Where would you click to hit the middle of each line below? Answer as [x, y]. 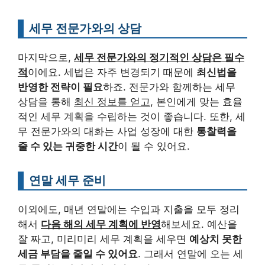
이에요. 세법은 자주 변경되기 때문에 [112, 72]
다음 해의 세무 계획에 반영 [101, 224]
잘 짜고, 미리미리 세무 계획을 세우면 [104, 239]
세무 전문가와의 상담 [85, 28]
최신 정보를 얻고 [112, 101]
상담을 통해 [46, 101]
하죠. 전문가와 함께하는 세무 [169, 87]
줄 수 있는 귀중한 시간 [68, 146]
